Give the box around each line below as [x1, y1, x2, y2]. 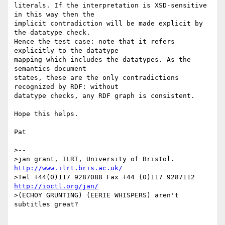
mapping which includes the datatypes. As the [14, 56, 191, 64]
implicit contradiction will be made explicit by [14, 20, 203, 28]
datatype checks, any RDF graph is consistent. [14, 92, 195, 100]
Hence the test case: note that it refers [14, 38, 175, 46]
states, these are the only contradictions [14, 74, 179, 82]
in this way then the [14, 11, 98, 19]
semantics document [14, 65, 90, 73]
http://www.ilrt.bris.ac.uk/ [14, 164, 123, 172]
